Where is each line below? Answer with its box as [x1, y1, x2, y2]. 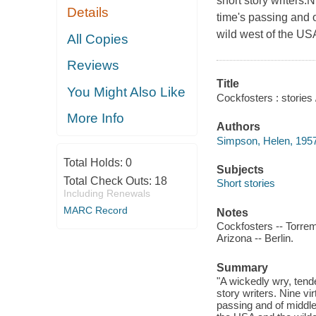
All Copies [67, 31, 129, 47]
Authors [216, 121, 260, 133]
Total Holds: [63, 156, 126, 169]
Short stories [216, 177, 275, 190]
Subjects [216, 163, 264, 176]
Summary [216, 261, 268, 274]
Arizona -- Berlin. [216, 232, 293, 245]
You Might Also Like [67, 84, 186, 99]
